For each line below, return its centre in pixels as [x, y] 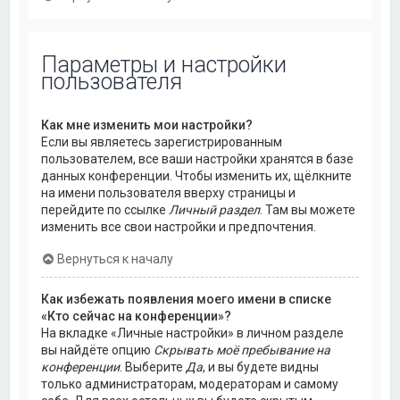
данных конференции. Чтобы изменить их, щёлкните [197, 176]
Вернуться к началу [116, 259]
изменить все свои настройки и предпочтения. [179, 227]
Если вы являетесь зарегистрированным [162, 142]
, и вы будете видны [261, 367]
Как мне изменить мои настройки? [147, 125]
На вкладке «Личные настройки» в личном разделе [193, 333]
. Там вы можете [308, 210]
